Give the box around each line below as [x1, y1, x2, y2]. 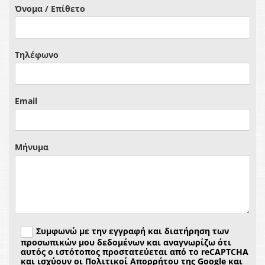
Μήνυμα [15, 141, 49, 153]
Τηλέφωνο [15, 49, 59, 61]
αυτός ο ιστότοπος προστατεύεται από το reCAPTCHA [21, 246, 248, 258]
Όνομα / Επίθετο [15, 3, 85, 15]
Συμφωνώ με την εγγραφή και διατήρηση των [35, 225, 229, 237]
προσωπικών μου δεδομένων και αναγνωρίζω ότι [21, 237, 231, 248]
